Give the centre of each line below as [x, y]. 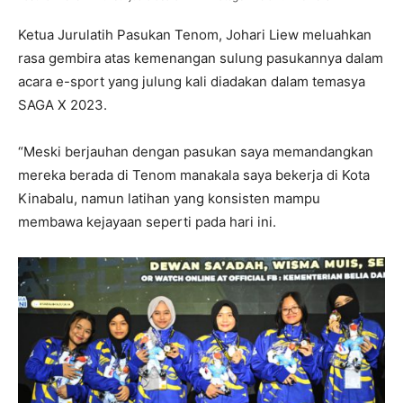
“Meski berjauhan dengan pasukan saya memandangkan [196, 151]
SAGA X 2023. [63, 104]
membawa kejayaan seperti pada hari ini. [147, 221]
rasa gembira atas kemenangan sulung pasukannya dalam [201, 58]
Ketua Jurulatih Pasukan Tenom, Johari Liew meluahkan [195, 34]
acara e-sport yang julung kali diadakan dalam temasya [192, 81]
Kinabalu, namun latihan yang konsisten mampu [169, 198]
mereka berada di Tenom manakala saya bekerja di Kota [194, 175]
